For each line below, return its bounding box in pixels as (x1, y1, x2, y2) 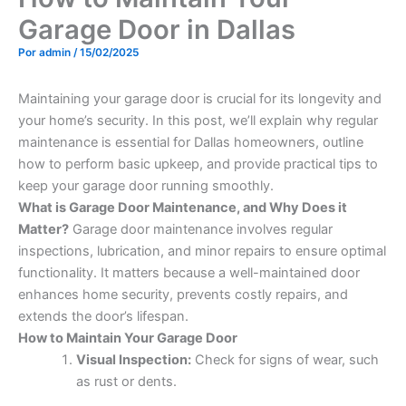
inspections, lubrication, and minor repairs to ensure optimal (18, 242, 386, 259)
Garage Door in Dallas (18, 14, 295, 46)
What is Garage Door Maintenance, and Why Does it (18, 198, 347, 216)
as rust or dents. (75, 372, 177, 390)
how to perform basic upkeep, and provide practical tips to (18, 155, 378, 172)
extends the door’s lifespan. (18, 307, 188, 324)
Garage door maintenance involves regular (69, 220, 333, 237)
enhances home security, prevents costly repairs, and (18, 285, 348, 303)
